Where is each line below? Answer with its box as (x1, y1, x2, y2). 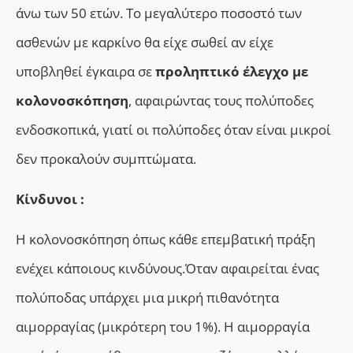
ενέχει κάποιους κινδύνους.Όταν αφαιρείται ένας (16, 259, 319, 278)
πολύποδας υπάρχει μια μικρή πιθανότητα (16, 288, 279, 307)
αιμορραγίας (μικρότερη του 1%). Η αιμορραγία (16, 318, 310, 336)
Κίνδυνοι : (16, 190, 84, 209)
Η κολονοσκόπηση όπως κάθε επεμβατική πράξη (16, 230, 315, 249)
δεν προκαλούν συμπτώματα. (16, 149, 196, 168)
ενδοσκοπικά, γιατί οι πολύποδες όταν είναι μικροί (16, 120, 331, 139)
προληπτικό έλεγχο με (155, 61, 308, 80)
